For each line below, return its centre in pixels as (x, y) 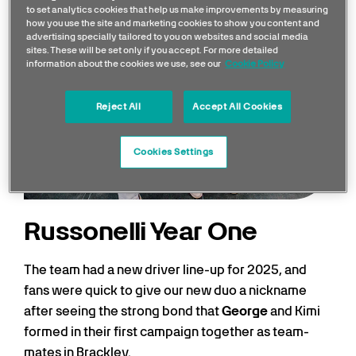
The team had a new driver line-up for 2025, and (165, 270)
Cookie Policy (255, 63)
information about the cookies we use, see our (124, 63)
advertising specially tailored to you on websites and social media (168, 36)
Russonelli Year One (141, 231)
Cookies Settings (173, 151)
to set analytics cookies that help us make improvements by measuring (178, 9)
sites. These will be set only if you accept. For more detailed (153, 50)
